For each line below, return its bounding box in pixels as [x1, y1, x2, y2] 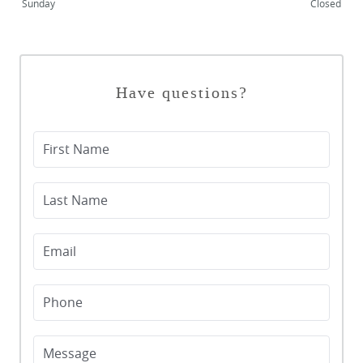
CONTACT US [16, 43, 86, 57]
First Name [43, 140, 110, 159]
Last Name [43, 191, 109, 210]
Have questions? [115, 82, 248, 103]
